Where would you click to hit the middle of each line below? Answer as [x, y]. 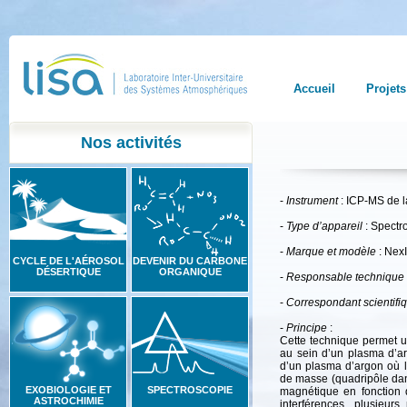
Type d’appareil [324, 226]
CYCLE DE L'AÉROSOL [68, 261]
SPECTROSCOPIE [190, 390]
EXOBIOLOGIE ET [68, 390]
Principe [307, 328]
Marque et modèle [331, 252]
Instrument [312, 201]
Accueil [314, 89]
